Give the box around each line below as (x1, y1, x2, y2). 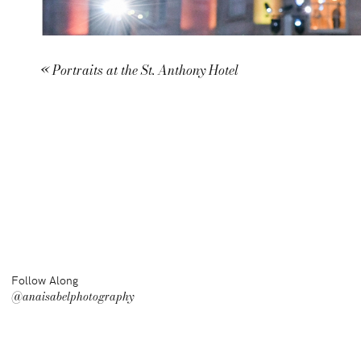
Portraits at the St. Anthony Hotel (52, 60, 239, 80)
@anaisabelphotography (11, 288, 134, 305)
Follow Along (11, 272, 78, 288)
